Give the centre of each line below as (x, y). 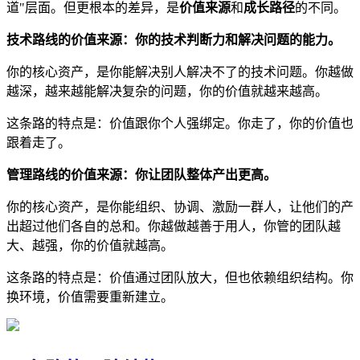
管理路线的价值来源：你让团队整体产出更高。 (141, 175)
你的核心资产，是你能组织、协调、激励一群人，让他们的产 (180, 207)
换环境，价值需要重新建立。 (90, 297)
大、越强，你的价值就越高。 (90, 246)
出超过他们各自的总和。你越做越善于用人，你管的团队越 (174, 227)
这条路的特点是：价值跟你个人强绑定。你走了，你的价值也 (180, 124)
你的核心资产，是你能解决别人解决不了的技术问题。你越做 (180, 72)
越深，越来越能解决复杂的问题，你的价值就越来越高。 (167, 92)
